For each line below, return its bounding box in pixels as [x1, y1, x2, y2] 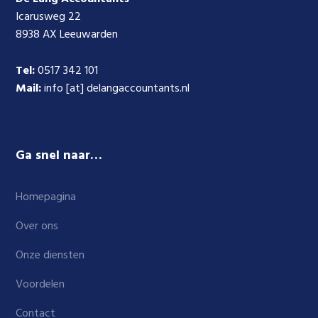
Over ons [16, 217, 59, 236]
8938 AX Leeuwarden [16, 26, 119, 44]
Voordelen [16, 275, 65, 294]
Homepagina [16, 188, 77, 207]
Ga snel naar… [16, 146, 103, 166]
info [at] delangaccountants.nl [41, 79, 190, 98]
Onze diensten [16, 246, 85, 265]
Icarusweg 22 [16, 8, 82, 26]
